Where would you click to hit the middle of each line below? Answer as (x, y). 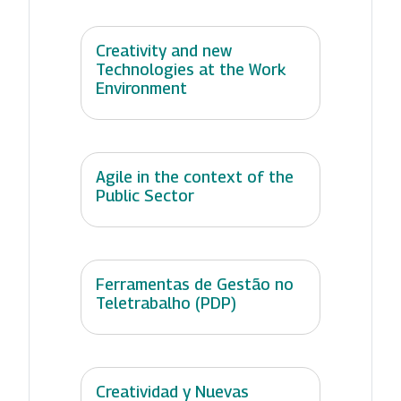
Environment (141, 89)
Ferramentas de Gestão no (195, 285)
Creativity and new (164, 51)
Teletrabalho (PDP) (166, 303)
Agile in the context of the (195, 177)
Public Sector (145, 196)
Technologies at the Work (191, 70)
